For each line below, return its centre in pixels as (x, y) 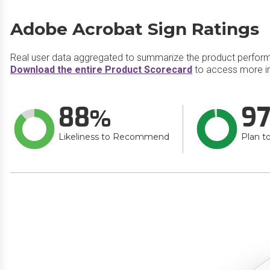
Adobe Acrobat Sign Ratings (135, 29)
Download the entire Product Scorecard (101, 70)
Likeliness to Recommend (114, 137)
